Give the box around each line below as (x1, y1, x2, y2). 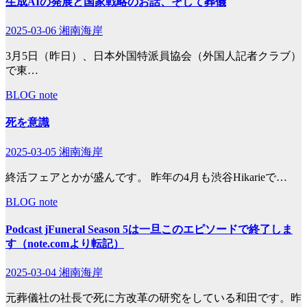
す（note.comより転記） (5, 237, 124, 249)
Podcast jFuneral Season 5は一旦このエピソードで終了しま (5, 223, 293, 235)
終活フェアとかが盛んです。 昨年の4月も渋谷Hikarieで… (5, 171, 287, 183)
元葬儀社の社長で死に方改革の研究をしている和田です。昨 (5, 292, 302, 304)
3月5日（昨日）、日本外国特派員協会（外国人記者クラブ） (5, 50, 302, 62)
